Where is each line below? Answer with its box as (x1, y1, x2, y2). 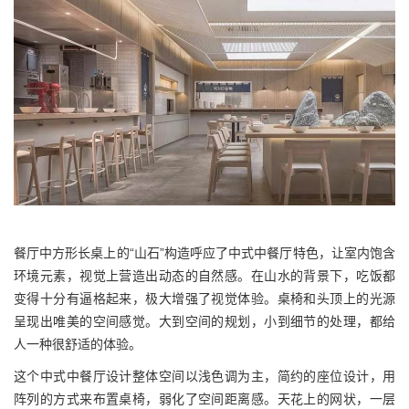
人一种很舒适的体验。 (14, 337, 142, 352)
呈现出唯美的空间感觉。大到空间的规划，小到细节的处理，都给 (14, 314, 395, 330)
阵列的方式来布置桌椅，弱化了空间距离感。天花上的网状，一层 (14, 392, 395, 407)
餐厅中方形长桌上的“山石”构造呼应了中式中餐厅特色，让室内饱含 (14, 246, 395, 261)
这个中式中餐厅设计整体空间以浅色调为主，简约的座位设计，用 (14, 369, 395, 384)
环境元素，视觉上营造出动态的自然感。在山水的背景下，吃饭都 (14, 268, 395, 284)
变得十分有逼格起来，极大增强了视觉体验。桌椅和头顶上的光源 (14, 291, 395, 307)
